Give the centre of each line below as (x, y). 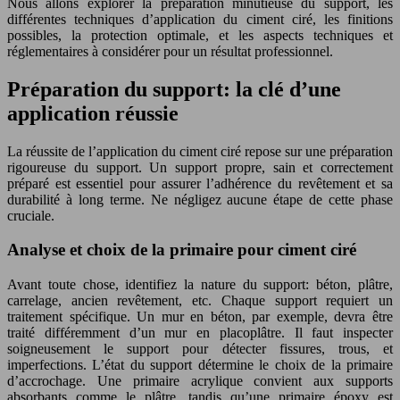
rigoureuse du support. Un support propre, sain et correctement (200, 167)
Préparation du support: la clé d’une (174, 89)
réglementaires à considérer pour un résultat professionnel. (170, 51)
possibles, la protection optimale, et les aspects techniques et (200, 35)
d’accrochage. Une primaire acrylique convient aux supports (200, 381)
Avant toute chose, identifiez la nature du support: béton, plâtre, (200, 285)
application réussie (93, 113)
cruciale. (31, 215)
